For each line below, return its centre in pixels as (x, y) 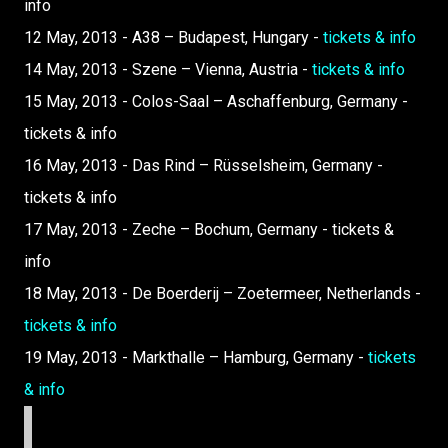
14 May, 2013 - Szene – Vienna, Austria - (168, 69)
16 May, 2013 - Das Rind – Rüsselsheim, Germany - (203, 165)
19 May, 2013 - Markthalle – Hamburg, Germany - (196, 357)
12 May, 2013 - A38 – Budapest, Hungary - (173, 37)
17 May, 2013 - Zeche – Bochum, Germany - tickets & (209, 229)
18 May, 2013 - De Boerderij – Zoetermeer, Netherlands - (222, 293)
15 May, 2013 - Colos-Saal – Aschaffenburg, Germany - (216, 101)
